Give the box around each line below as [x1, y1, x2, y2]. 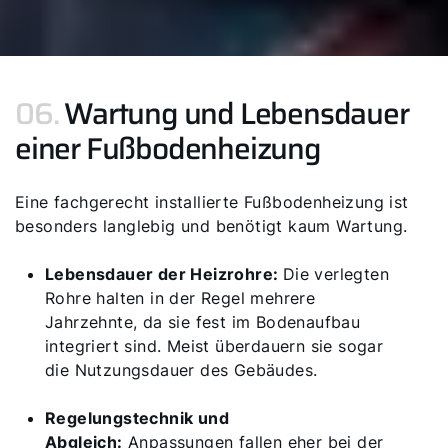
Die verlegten [282, 264, 390, 284]
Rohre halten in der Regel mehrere [45, 288, 316, 308]
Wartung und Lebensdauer [64, 90, 409, 137]
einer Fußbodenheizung [15, 125, 321, 172]
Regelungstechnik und [45, 408, 229, 428]
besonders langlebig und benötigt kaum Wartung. [15, 216, 408, 236]
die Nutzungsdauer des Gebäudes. [45, 360, 318, 380]
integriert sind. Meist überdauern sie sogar [45, 336, 384, 356]
